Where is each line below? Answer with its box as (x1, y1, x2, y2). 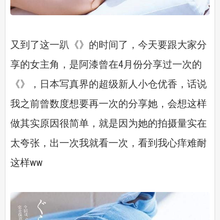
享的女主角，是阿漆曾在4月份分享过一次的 (10, 58, 202, 71)
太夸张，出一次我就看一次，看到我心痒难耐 (10, 137, 207, 149)
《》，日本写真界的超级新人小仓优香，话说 (10, 78, 207, 90)
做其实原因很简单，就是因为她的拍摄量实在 (10, 117, 207, 130)
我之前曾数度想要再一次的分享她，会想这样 (10, 98, 207, 110)
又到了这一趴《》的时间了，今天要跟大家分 (10, 39, 207, 51)
